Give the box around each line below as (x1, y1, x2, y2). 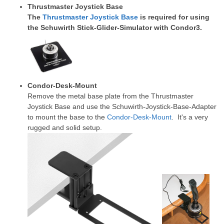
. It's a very (171, 112, 208, 121)
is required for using (138, 13, 209, 21)
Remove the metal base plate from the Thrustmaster (27, 91, 193, 100)
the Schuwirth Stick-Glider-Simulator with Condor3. (27, 23, 202, 31)
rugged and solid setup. (27, 123, 102, 131)
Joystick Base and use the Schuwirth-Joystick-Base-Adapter (27, 102, 216, 110)
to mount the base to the (27, 112, 107, 121)
